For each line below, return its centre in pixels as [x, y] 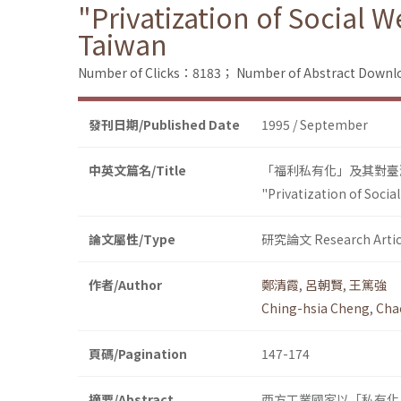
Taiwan [123, 44]
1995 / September [315, 125]
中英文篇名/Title [137, 171]
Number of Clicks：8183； [156, 73]
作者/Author [125, 285]
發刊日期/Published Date [164, 125]
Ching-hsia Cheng [316, 308]
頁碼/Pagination [138, 354]
